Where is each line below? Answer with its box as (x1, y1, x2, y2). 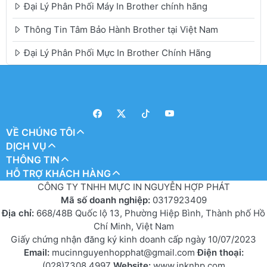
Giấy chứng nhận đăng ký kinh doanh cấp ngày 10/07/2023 (11, 233, 256, 245)
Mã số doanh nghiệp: (60, 194, 153, 206)
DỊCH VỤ (6, 139, 46, 152)
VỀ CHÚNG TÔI (6, 126, 75, 138)
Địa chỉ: (2, 207, 34, 219)
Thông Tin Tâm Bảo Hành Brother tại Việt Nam (24, 24, 218, 36)
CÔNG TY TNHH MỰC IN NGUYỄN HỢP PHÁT (37, 181, 230, 193)
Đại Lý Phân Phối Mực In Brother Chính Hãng (24, 47, 211, 59)
